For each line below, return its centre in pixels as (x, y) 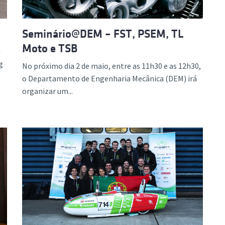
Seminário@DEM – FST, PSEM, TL (103, 34)
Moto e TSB (50, 48)
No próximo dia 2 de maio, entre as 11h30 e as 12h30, (111, 66)
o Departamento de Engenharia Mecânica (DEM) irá (109, 78)
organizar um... (47, 91)
